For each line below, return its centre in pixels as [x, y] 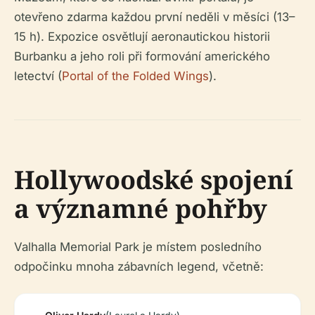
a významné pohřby [141, 209]
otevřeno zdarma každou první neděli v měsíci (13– [154, 17]
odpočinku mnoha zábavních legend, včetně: [139, 267]
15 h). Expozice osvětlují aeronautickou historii [142, 37]
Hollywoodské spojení [154, 180]
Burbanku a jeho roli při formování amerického [142, 57]
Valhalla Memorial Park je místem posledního [138, 247]
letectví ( [38, 76]
